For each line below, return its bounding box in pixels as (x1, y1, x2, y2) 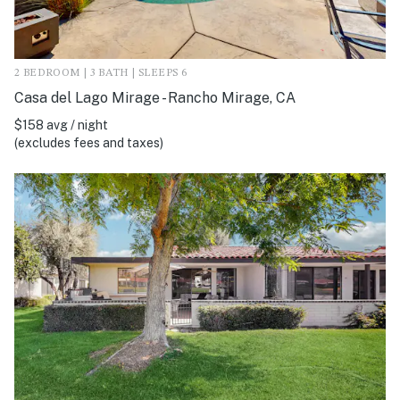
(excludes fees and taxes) (14, 136, 163, 151)
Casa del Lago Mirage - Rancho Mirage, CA (14, 89, 296, 107)
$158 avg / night (14, 118, 108, 133)
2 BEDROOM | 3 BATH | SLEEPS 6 (14, 68, 187, 79)
